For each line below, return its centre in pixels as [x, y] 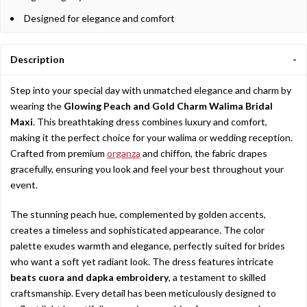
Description [37, 59]
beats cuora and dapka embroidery [89, 277]
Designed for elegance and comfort [99, 18]
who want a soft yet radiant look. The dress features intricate [142, 261]
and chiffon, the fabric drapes [204, 153]
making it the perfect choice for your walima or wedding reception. [151, 137]
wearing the [37, 106]
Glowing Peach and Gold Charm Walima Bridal [168, 106]
